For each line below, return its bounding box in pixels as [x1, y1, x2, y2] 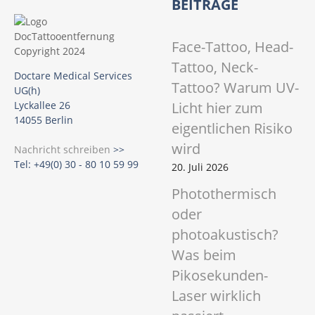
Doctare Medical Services [14, 68, 132, 82]
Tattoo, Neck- [172, 57, 258, 77]
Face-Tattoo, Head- [172, 37, 293, 56]
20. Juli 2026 [172, 160, 229, 174]
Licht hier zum [172, 98, 263, 117]
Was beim [172, 245, 236, 265]
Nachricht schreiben [14, 142, 110, 156]
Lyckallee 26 [14, 98, 70, 112]
